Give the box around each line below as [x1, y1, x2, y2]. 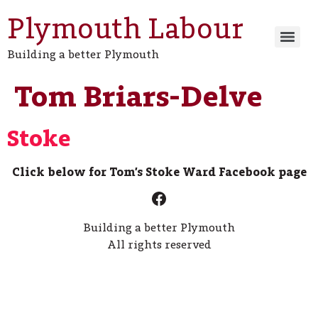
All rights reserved [106, 237, 212, 252]
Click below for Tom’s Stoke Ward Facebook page [11, 165, 307, 179]
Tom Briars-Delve [14, 79, 263, 114]
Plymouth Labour [7, 11, 243, 46]
